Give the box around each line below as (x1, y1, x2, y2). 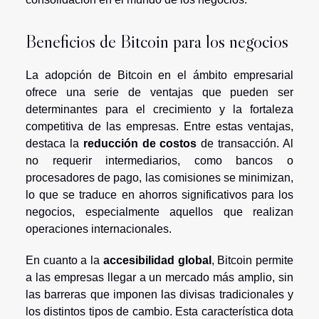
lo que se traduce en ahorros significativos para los (26, 188, 293, 201)
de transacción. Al (197, 137, 294, 150)
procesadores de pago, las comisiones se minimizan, (26, 171, 293, 184)
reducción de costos (83, 137, 197, 150)
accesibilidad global (103, 253, 211, 266)
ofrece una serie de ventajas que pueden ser (26, 85, 293, 98)
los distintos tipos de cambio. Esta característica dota (26, 305, 293, 318)
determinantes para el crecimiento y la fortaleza (26, 103, 293, 115)
